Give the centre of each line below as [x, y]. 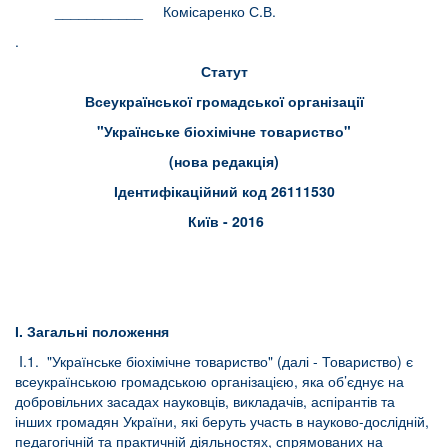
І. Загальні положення [92, 331]
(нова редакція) [224, 161]
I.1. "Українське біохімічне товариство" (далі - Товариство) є [216, 361]
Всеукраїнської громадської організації [224, 101]
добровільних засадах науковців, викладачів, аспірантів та [205, 401]
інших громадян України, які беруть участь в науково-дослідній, [222, 421]
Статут [224, 71]
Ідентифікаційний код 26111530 [224, 191]
